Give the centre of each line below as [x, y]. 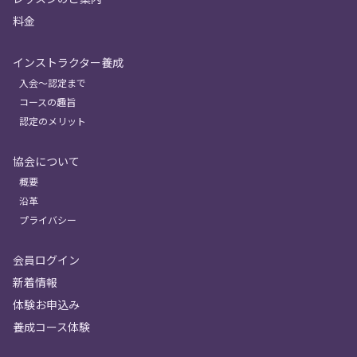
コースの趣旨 [47, 102]
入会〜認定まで [53, 82]
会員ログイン [46, 260]
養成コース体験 [51, 327]
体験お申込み [46, 304]
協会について [46, 161]
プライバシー [48, 220]
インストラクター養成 [68, 62]
